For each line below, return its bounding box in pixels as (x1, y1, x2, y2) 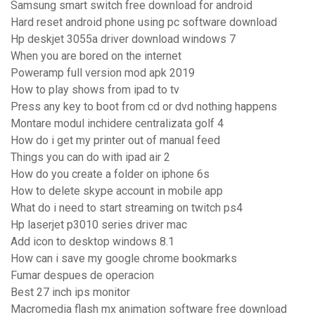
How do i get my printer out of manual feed (11, 134, 220, 148)
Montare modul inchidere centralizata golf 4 (11, 117, 224, 131)
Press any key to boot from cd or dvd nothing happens (11, 100, 277, 114)
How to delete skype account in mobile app (11, 184, 223, 198)
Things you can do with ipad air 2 (11, 150, 170, 165)
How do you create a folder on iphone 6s (11, 167, 210, 181)
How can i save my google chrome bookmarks (11, 252, 237, 266)
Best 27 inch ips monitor (11, 285, 130, 300)
